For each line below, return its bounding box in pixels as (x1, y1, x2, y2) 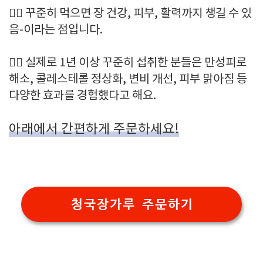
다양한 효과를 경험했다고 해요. (9, 89, 156, 103)
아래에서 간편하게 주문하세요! (9, 122, 179, 137)
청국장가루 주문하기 (70, 197, 193, 211)
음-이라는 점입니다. (9, 23, 103, 37)
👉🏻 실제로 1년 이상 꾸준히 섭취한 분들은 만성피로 (9, 56, 247, 70)
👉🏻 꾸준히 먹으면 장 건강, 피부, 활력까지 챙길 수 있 (9, 7, 252, 21)
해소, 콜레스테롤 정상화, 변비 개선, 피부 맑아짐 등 (9, 73, 247, 86)
